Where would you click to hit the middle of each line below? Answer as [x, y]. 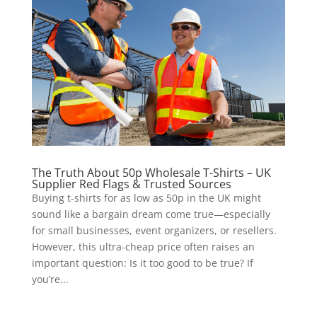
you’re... [50, 279]
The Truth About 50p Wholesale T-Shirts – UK [151, 173]
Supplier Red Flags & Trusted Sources [131, 184]
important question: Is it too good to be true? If [142, 263]
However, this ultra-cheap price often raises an [143, 247]
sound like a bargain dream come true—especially [151, 214]
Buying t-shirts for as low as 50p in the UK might [146, 198]
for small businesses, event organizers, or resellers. [154, 231]
